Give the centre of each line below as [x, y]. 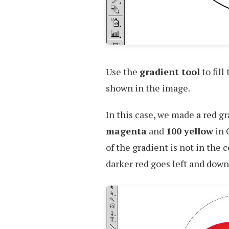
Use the [123, 72]
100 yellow [190, 131]
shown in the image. [148, 88]
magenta [126, 131]
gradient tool [170, 72]
